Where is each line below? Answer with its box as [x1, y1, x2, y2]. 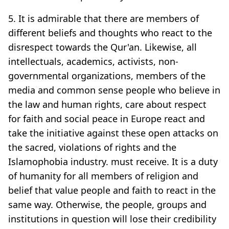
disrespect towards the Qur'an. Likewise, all [8, 40, 197, 53]
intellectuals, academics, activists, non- [8, 55, 178, 67]
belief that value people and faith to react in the [8, 184, 216, 196]
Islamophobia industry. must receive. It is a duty [8, 155, 218, 168]
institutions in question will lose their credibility [8, 212, 216, 225]
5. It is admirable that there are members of [8, 12, 199, 25]
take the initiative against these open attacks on [8, 126, 218, 139]
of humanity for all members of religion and [8, 169, 198, 182]
